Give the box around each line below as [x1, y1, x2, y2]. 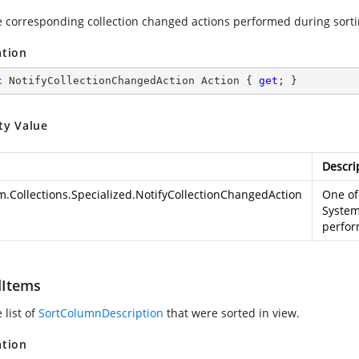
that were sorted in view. [163, 305, 300, 321]
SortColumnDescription [38, 305, 163, 321]
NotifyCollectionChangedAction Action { [2, 75, 259, 87]
